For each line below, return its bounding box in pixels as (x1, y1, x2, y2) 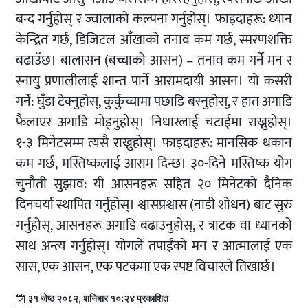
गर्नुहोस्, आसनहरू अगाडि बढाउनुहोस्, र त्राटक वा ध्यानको (16, 214, 292, 238)
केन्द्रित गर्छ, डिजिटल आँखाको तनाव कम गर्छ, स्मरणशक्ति (16, 28, 292, 52)
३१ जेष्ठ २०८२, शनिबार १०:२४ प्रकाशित (25, 292, 168, 305)
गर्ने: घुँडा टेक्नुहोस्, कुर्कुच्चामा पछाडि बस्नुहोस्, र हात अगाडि (16, 90, 292, 114)
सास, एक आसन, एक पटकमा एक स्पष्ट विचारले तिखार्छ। (16, 255, 276, 279)
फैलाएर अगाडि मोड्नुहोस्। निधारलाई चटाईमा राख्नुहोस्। (16, 111, 292, 135)
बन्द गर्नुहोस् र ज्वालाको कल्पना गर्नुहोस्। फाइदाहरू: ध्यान (16, 8, 292, 32)
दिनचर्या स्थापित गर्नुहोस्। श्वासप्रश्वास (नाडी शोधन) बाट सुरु (16, 193, 292, 217)
